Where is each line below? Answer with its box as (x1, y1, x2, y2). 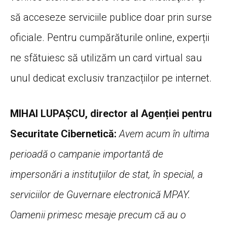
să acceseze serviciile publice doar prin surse (10, 11, 212, 24)
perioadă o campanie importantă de (10, 148, 163, 161)
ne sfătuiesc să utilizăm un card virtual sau (10, 52, 202, 64)
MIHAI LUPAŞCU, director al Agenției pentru (10, 107, 212, 120)
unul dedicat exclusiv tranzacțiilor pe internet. (10, 72, 212, 85)
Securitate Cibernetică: (10, 128, 117, 140)
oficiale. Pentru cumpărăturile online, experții (10, 31, 209, 44)
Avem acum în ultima (119, 128, 209, 140)
